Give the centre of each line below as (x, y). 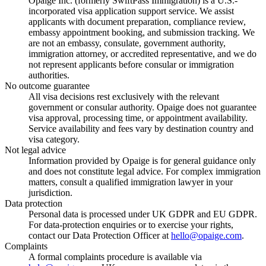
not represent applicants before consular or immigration (131, 65)
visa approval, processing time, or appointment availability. (138, 118)
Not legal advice (35, 150)
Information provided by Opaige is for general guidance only (142, 161)
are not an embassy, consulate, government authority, (127, 43)
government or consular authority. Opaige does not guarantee (142, 107)
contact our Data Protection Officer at (99, 236)
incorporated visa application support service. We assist (131, 11)
